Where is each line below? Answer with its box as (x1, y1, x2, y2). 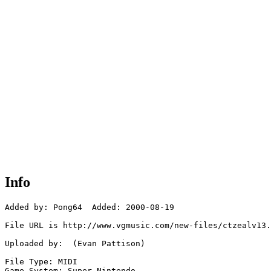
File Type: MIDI (5, 257, 77, 267)
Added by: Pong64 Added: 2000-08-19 (5, 203, 174, 212)
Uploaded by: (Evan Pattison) (5, 239, 145, 249)
